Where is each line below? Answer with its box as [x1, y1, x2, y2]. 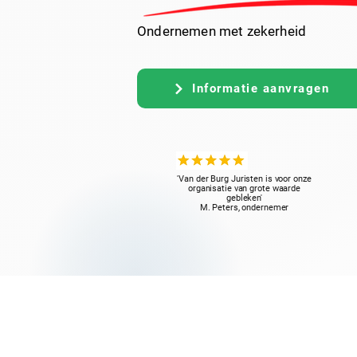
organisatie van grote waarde [188, 183, 300, 194]
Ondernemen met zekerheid [137, 23, 307, 39]
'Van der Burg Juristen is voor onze [177, 174, 312, 184]
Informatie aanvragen [192, 81, 329, 96]
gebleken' [226, 193, 262, 203]
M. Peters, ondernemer [199, 202, 289, 213]
